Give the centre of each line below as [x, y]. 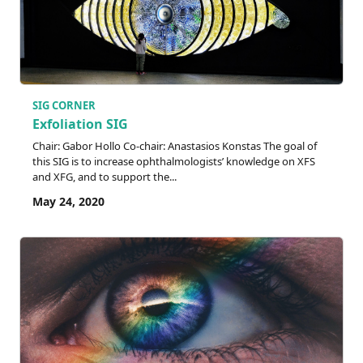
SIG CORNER [64, 105]
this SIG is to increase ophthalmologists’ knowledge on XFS [174, 162]
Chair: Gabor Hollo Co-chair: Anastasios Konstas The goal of [175, 146]
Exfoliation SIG [80, 124]
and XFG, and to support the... [105, 177]
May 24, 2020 [68, 202]
